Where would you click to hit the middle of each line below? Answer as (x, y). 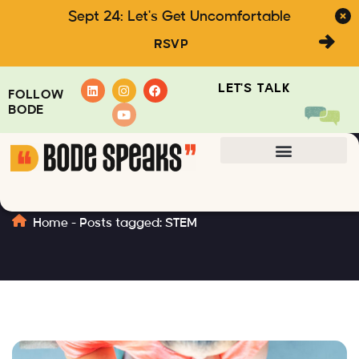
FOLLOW (36, 95)
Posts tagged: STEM (138, 223)
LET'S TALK (254, 89)
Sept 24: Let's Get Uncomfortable (179, 16)
